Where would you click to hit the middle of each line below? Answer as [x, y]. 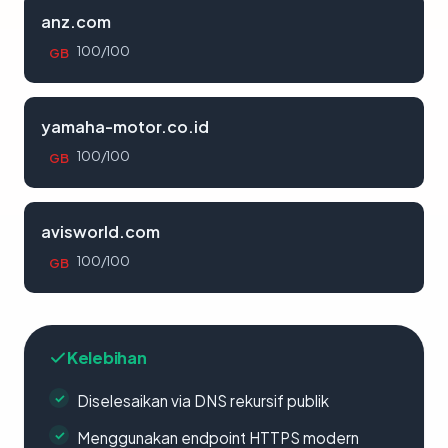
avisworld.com [100, 231]
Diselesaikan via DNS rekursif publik [203, 400]
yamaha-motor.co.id [125, 126]
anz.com [76, 21]
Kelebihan [107, 357]
